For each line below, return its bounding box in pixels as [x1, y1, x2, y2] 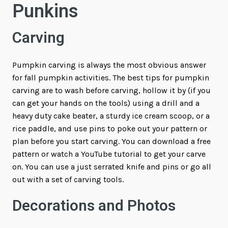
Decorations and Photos [12, 194, 176, 217]
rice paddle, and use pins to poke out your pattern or [12, 123, 207, 133]
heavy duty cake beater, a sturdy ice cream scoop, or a [12, 110, 210, 121]
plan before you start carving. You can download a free [12, 136, 211, 146]
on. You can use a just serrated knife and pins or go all [12, 161, 211, 172]
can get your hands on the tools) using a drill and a [12, 98, 199, 108]
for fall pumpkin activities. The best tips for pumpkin [12, 72, 209, 82]
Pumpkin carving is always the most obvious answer [12, 60, 206, 70]
